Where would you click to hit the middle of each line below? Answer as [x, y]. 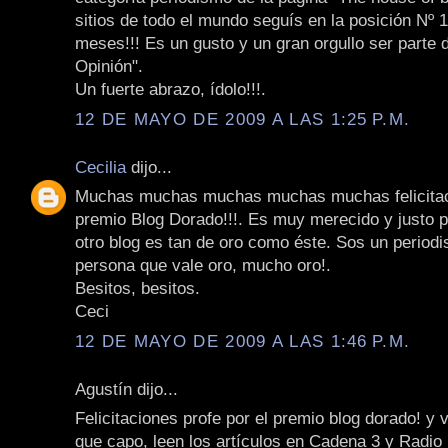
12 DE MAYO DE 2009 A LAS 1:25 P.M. [243, 118]
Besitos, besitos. [137, 288]
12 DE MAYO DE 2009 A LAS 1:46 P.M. [243, 340]
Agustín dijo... [126, 388]
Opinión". [109, 66]
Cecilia [100, 166]
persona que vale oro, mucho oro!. [203, 265]
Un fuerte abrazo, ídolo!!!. [170, 89]
